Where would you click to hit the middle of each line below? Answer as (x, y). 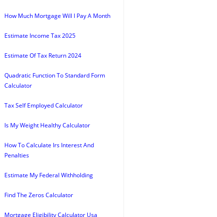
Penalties (17, 155)
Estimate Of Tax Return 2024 (43, 55)
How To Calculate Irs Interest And (49, 145)
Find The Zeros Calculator (39, 195)
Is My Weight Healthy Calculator (47, 125)
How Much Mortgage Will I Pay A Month (57, 16)
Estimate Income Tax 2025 (40, 36)
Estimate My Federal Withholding (49, 175)
